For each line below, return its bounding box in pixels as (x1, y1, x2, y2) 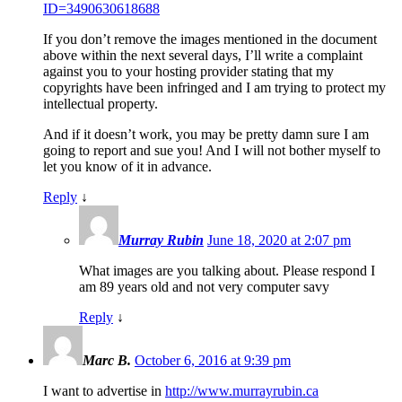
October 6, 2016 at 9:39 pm (135, 353, 291, 369)
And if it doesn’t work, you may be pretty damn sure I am (43, 127, 369, 143)
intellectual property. (43, 96, 158, 112)
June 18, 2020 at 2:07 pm (207, 232, 351, 249)
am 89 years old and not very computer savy (79, 279, 329, 295)
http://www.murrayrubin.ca (165, 383, 319, 399)
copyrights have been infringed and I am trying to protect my (43, 80, 386, 96)
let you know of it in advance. (43, 159, 212, 175)
